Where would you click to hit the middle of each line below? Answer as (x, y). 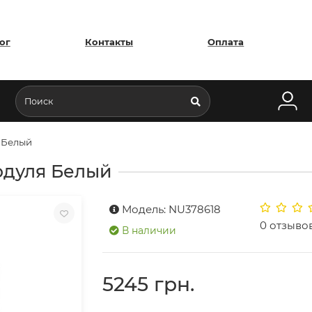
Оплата (226, 42)
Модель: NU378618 (172, 209)
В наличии (149, 230)
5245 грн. (149, 284)
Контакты (109, 42)
